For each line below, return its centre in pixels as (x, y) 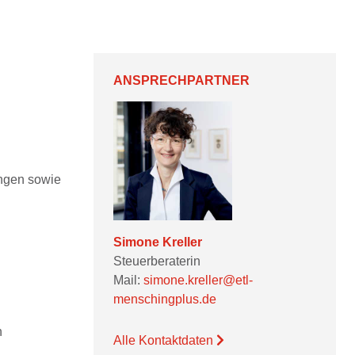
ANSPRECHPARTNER (181, 80)
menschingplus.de (165, 299)
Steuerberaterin (157, 261)
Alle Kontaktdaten (165, 340)
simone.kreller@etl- (198, 280)
